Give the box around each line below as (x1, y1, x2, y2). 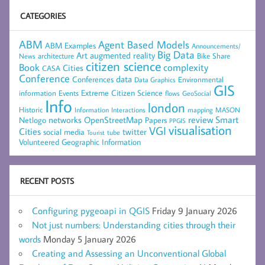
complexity (163, 60, 208, 74)
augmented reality (90, 49, 155, 61)
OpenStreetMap (84, 114, 143, 125)
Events (59, 87, 79, 98)
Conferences (72, 73, 114, 85)
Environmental (178, 74, 224, 85)
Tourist (87, 127, 105, 137)
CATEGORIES (20, 9, 66, 21)
